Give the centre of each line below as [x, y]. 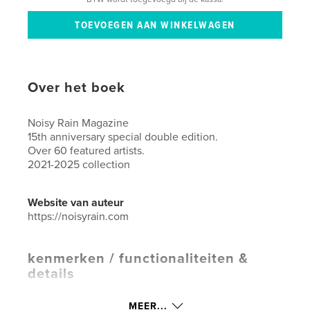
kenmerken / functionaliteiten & [138, 258]
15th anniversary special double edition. [123, 137]
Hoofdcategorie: [68, 295]
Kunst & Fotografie [156, 295]
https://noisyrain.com [79, 216]
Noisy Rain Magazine [79, 123]
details [52, 274]
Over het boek [77, 88]
